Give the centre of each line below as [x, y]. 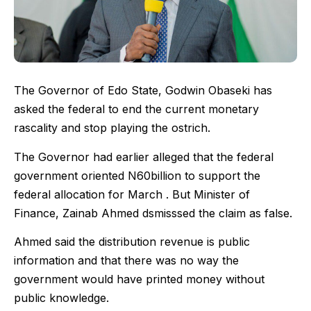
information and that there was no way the [126, 261]
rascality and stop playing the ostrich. [112, 128]
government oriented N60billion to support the [137, 175]
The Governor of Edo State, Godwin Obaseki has [143, 91]
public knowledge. [61, 298]
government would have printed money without [139, 279]
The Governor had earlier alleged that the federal [144, 157]
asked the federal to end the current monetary [136, 109]
